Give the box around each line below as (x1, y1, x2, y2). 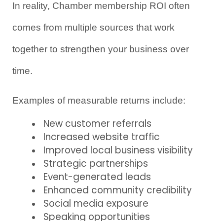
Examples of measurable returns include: (12, 95, 185, 106)
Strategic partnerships (43, 157, 148, 170)
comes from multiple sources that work (12, 22, 175, 33)
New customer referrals (43, 117, 151, 130)
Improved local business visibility (43, 144, 193, 157)
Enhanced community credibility (43, 184, 192, 197)
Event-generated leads (43, 170, 151, 184)
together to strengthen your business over (12, 44, 189, 54)
